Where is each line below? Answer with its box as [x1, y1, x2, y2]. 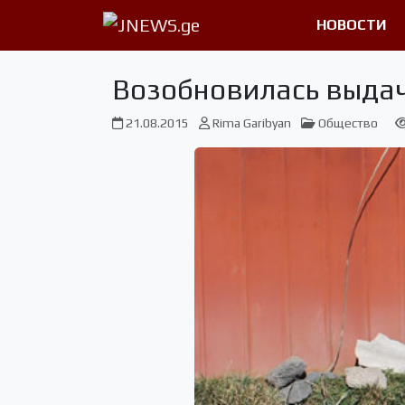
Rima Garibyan [212, 116, 291, 130]
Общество [318, 116, 378, 130]
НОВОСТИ [316, 16, 386, 33]
